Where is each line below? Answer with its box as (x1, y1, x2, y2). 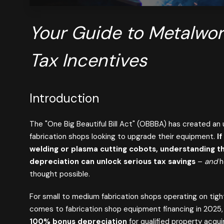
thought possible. (29, 169, 90, 179)
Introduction (29, 90, 99, 106)
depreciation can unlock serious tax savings (29, 156, 195, 167)
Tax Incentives (29, 48, 147, 72)
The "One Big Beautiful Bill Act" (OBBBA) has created (29, 119, 212, 129)
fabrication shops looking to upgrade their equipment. (29, 131, 217, 142)
